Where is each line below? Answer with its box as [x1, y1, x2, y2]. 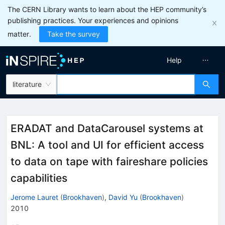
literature [13, 80, 42, 88]
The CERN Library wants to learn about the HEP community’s [8, 5, 206, 14]
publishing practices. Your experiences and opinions [8, 16, 178, 25]
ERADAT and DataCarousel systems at [11, 122, 203, 135]
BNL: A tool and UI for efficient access [11, 139, 204, 151]
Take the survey [47, 30, 100, 38]
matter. [8, 30, 31, 38]
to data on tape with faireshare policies [11, 155, 208, 168]
